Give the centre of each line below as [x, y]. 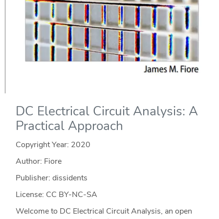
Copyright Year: [43, 145]
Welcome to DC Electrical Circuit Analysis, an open [104, 211]
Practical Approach [69, 126]
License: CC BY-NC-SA [56, 195]
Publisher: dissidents [51, 178]
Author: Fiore [38, 162]
